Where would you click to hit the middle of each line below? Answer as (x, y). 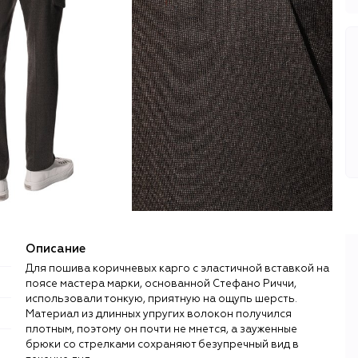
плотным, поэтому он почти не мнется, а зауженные (161, 329)
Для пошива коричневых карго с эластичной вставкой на (177, 268)
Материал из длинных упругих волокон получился (159, 314)
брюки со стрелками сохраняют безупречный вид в (162, 344)
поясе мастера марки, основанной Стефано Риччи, (161, 284)
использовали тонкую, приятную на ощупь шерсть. (161, 299)
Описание (56, 249)
